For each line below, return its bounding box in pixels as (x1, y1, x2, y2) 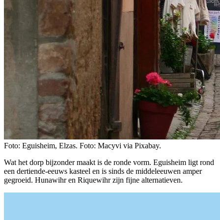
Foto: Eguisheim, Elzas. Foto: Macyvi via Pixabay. (4, 141, 161, 150)
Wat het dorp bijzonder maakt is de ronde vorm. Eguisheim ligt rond (4, 158, 214, 167)
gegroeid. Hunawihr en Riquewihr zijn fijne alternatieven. (4, 176, 183, 185)
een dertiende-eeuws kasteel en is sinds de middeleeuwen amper (4, 167, 202, 176)
